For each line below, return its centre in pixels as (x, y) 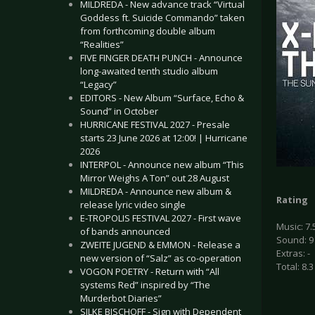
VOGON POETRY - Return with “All (150, 271)
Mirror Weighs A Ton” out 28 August (155, 178)
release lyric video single (133, 205)
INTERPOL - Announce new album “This (162, 165)
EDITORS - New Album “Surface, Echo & (162, 98)
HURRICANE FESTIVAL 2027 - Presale (155, 124)
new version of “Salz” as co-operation (161, 258)
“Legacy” (98, 84)
